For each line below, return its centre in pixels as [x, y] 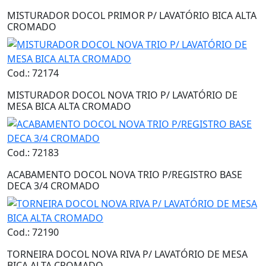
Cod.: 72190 [33, 232]
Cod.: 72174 [33, 73]
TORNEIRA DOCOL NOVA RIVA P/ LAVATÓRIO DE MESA [127, 254]
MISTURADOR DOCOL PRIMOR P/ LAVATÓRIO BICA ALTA [132, 16]
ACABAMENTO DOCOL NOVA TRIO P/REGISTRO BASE [125, 175]
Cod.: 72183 [33, 153]
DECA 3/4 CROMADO [53, 186]
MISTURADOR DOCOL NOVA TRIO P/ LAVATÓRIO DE [122, 95]
